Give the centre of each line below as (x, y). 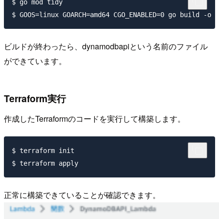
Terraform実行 (35, 98)
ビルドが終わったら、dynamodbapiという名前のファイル (106, 46)
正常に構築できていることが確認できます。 (82, 195)
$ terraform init (43, 151)
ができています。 (35, 61)
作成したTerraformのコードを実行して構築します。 (95, 119)
